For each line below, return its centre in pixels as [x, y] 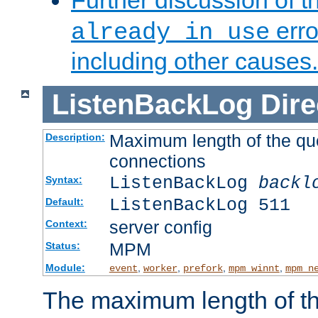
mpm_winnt [254, 269]
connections [157, 161]
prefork [203, 269]
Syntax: [64, 180]
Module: [65, 268]
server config [160, 227]
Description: [75, 137]
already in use [170, 33]
